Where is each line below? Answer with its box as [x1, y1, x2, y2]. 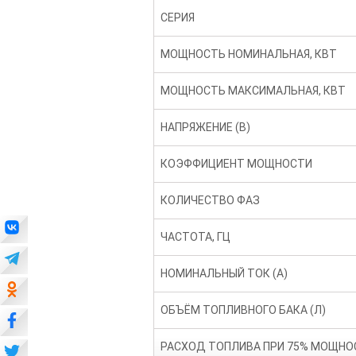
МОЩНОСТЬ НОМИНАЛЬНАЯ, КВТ [161, 48, 338, 60]
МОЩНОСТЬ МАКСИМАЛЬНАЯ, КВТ [161, 84, 346, 97]
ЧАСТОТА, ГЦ [161, 230, 231, 243]
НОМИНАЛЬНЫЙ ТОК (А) [161, 267, 288, 280]
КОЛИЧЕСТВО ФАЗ [161, 194, 261, 207]
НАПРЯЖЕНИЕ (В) [161, 121, 251, 133]
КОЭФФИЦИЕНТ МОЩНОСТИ [161, 157, 313, 170]
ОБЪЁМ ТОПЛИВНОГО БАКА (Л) [161, 304, 327, 316]
